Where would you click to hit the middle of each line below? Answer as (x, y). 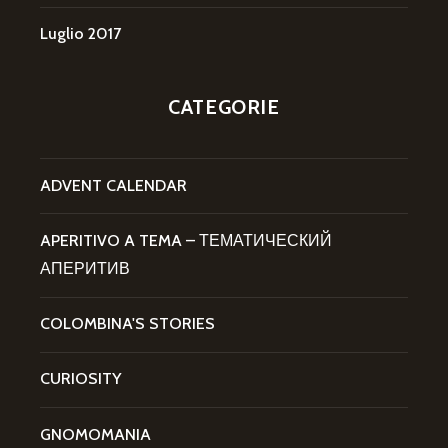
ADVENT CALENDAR (113, 185)
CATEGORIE (224, 106)
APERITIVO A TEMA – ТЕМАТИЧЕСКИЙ (186, 240)
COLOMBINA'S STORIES (127, 324)
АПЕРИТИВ (85, 268)
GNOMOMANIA (95, 434)
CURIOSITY (80, 379)
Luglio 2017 (80, 34)
